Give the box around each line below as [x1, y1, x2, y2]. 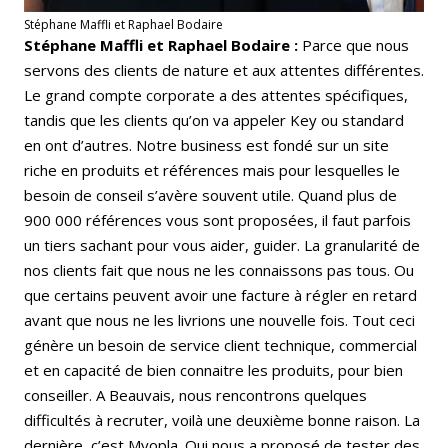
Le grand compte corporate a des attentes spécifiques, [24, 84, 408, 105]
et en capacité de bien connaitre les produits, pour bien [24, 359, 403, 380]
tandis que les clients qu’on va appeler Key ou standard [24, 109, 404, 130]
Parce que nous [302, 34, 409, 55]
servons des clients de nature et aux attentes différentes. [24, 59, 424, 80]
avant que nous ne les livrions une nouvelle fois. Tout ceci [24, 309, 415, 330]
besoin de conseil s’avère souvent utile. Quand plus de [24, 184, 397, 205]
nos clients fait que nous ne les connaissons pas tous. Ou [24, 259, 414, 280]
